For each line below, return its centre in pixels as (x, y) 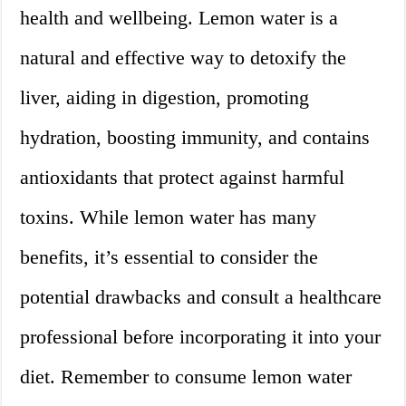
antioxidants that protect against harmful (183, 178)
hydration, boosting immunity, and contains (195, 138)
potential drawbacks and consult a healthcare (201, 297)
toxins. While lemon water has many (169, 217)
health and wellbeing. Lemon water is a (179, 18)
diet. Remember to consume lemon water (186, 377)
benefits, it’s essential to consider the (169, 257)
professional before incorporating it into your (201, 337)
